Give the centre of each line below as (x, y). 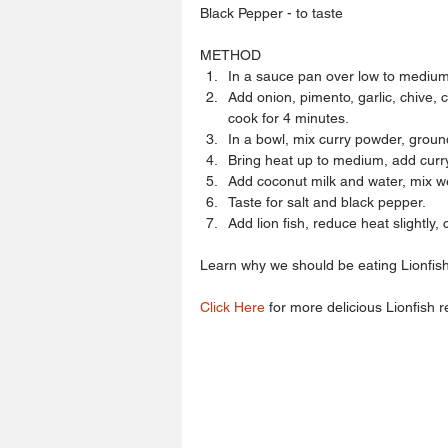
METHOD (232, 54)
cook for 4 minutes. (292, 117)
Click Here (232, 306)
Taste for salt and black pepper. (330, 201)
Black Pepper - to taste (271, 12)
